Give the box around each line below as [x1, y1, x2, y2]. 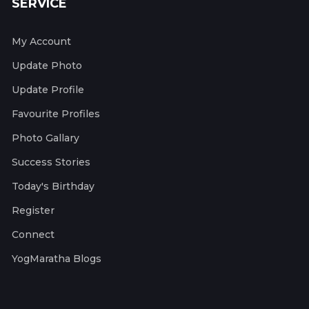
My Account [12, 35, 71, 48]
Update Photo [12, 59, 82, 72]
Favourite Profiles [12, 108, 100, 121]
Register [12, 204, 54, 217]
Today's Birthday [12, 180, 94, 193]
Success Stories [12, 156, 90, 169]
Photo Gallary [12, 132, 79, 145]
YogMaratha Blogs [12, 252, 101, 266]
